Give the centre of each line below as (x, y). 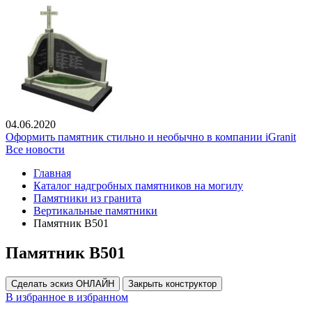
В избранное (36, 297)
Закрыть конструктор (172, 284)
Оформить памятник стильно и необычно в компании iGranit (151, 137)
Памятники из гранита (87, 198)
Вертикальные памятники (95, 211)
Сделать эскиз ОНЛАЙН (63, 284)
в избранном (98, 297)
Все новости (35, 150)
